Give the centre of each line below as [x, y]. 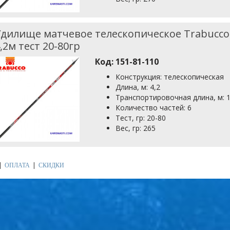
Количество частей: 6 [154, 107]
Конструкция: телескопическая [170, 76]
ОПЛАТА [17, 165]
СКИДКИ [51, 165]
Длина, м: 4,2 [138, 87]
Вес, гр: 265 [136, 128]
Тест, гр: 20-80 [141, 118]
